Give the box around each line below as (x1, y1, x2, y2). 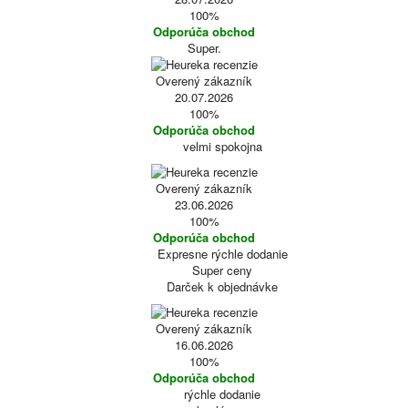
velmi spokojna (182, 138, 262, 155)
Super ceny (192, 261, 252, 279)
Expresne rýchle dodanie (157, 245, 288, 262)
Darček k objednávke (167, 278, 278, 295)
